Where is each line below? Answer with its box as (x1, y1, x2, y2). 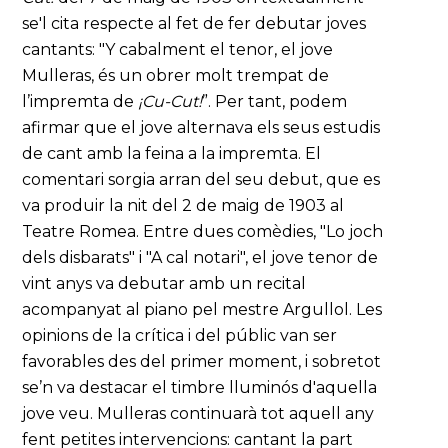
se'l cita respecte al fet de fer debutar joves (22, 14, 367, 33)
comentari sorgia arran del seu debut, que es (22, 170, 381, 189)
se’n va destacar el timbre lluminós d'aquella (22, 378, 378, 397)
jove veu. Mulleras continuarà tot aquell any (22, 404, 375, 423)
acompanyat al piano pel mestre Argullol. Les (22, 300, 383, 319)
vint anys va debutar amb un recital (22, 274, 307, 293)
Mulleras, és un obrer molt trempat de (22, 66, 330, 85)
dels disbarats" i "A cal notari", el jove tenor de (22, 248, 379, 267)
